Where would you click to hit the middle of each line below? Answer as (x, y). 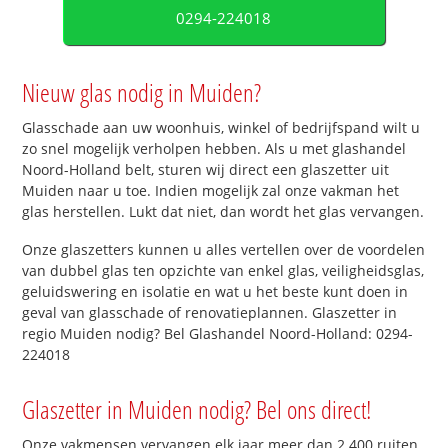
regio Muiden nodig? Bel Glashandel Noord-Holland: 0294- (218, 333)
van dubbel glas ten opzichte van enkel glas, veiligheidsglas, (223, 270)
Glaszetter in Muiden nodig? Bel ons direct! (197, 408)
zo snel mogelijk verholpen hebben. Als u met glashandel (214, 148)
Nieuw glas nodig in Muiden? (142, 91)
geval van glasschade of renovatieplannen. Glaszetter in (210, 312)
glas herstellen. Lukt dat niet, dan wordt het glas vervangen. (223, 211)
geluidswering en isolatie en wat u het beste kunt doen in (215, 291)
